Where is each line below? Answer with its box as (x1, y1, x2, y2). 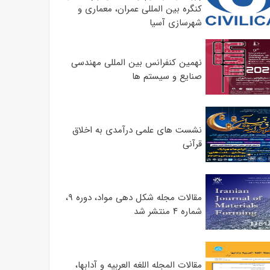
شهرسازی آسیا (149, 16, 202, 30)
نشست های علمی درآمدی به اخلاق (72, 123, 202, 137)
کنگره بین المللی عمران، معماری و (77, 2, 202, 16)
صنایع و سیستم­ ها (131, 69, 202, 84)
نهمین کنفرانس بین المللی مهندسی (71, 55, 202, 70)
